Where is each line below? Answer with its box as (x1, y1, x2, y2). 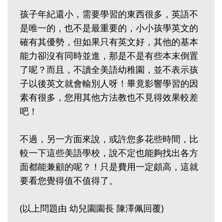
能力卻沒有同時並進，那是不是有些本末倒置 (20, 50, 198, 62)
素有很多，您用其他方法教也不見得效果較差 (20, 91, 198, 104)
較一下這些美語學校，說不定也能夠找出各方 (20, 147, 198, 159)
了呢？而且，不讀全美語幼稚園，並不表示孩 (20, 63, 198, 76)
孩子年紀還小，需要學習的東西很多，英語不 (20, 8, 198, 20)
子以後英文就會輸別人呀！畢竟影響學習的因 (20, 77, 198, 90)
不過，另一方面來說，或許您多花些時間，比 (20, 133, 198, 145)
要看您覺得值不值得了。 (20, 174, 118, 187)
